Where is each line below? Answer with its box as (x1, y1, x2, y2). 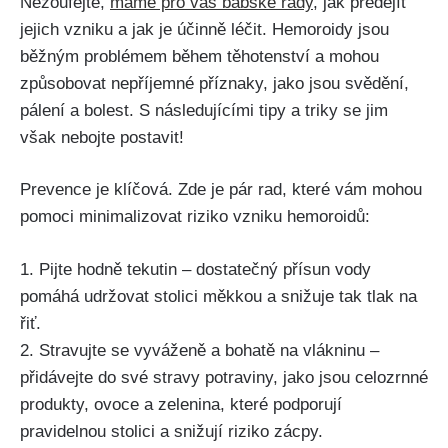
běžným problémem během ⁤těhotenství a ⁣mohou (20, 46, 379, 66)
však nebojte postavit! (20, 127, 184, 147)
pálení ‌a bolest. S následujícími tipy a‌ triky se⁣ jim (20, 100, 388, 120)
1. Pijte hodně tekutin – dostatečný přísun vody (20, 259, 371, 279)
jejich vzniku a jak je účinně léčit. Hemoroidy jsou (20, 19, 389, 39)
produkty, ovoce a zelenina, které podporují (20, 394, 342, 414)
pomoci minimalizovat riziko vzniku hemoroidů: (20, 207, 370, 227)
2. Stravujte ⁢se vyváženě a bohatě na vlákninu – (20, 340, 379, 360)
